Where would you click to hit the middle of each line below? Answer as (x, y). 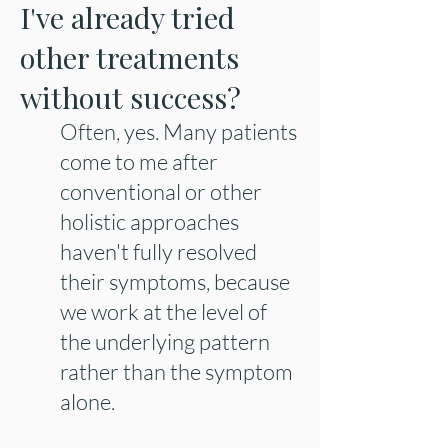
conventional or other (161, 191)
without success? (130, 97)
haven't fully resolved (158, 251)
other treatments (129, 57)
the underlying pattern (165, 341)
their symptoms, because (175, 281)
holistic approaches (149, 221)
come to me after (139, 161)
